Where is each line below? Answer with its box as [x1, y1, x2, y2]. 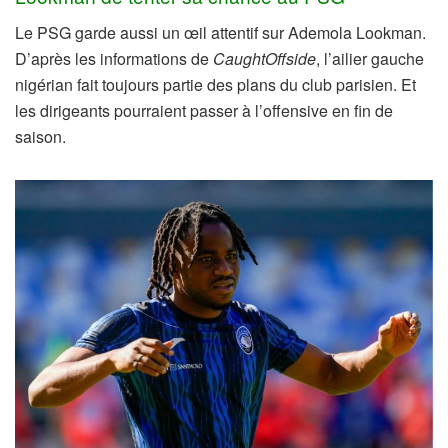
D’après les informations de [15, 46, 213, 70]
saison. [15, 124, 66, 148]
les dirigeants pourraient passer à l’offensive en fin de [15, 98, 393, 122]
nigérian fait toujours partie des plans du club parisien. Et [15, 72, 416, 96]
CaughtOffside [213, 46, 316, 70]
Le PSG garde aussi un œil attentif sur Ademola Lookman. [15, 20, 426, 44]
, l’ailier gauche [316, 46, 424, 70]
